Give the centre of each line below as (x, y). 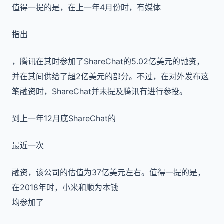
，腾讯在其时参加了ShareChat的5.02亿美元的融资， (108, 61)
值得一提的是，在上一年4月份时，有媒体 (86, 7)
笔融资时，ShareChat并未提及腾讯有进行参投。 (100, 91)
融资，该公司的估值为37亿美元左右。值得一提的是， (109, 172)
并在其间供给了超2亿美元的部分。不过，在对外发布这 (110, 76)
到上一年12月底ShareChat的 (64, 118)
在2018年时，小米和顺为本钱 (65, 187)
